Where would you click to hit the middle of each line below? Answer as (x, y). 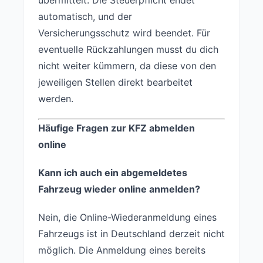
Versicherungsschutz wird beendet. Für (124, 33)
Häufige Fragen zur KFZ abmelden (117, 128)
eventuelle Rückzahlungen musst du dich (128, 49)
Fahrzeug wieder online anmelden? (119, 189)
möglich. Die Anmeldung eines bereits (122, 250)
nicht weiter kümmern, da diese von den (127, 65)
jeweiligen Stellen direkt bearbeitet (115, 82)
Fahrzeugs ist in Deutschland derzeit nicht (131, 233)
